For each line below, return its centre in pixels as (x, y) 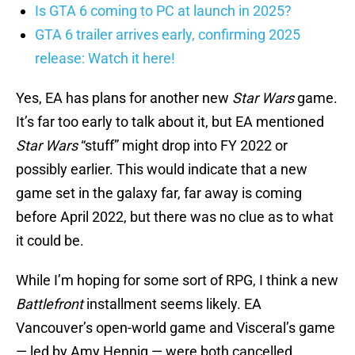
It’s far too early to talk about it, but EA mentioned (170, 122)
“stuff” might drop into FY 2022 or (183, 146)
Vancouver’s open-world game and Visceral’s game (176, 328)
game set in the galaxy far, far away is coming (159, 193)
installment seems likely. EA (172, 304)
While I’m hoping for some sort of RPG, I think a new (177, 281)
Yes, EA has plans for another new (122, 98)
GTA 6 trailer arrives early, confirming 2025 (168, 35)
